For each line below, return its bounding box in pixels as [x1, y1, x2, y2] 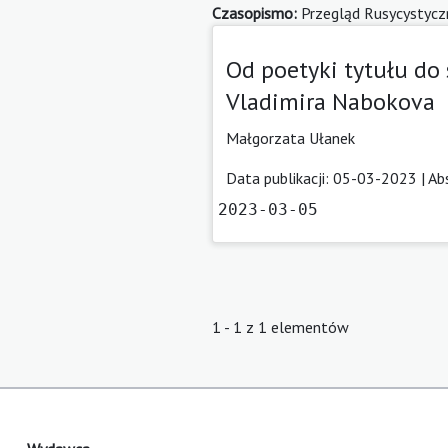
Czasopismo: [212, 2, 297, 23]
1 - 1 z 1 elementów [212, 316, 349, 337]
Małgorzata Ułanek [226, 127, 355, 148]
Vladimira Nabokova [226, 85, 435, 117]
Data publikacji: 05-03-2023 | [226, 167, 428, 188]
